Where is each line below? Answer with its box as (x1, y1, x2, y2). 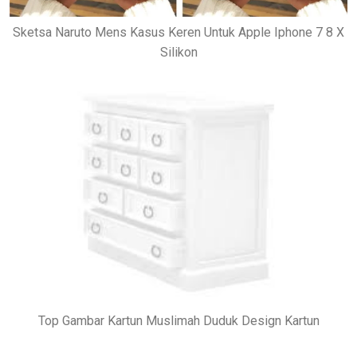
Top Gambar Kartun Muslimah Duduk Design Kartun (37, 313, 320, 329)
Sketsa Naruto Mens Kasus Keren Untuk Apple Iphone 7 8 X (13, 25, 344, 41)
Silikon (159, 45, 198, 61)
